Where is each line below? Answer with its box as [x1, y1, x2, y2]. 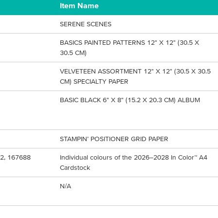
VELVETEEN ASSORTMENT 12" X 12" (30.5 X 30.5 [59, 67, 211, 75]
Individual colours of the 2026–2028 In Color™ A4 [59, 153, 207, 161]
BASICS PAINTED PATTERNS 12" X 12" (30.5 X [59, 38, 199, 46]
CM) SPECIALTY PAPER [59, 77, 128, 85]
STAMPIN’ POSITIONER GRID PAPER [59, 135, 168, 143]
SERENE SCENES [59, 20, 111, 28]
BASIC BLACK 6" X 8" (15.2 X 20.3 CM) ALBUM [59, 96, 200, 104]
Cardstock [59, 163, 90, 171]
